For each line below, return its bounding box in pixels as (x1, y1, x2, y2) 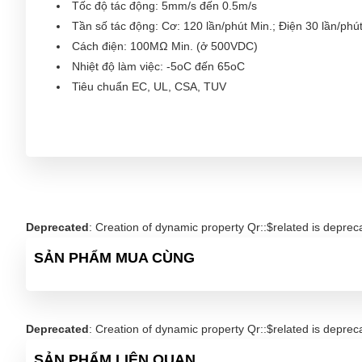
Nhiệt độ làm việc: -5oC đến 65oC (72, 59, 245, 73)
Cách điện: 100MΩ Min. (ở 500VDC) (72, 39, 258, 53)
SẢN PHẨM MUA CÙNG (34, 249, 195, 266)
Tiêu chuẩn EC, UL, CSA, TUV (72, 79, 226, 93)
